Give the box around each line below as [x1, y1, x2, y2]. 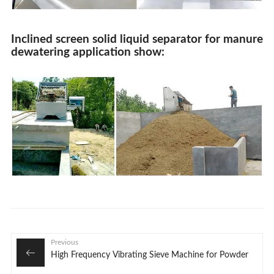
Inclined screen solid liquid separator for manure [10, 33, 263, 45]
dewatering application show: [10, 46, 165, 58]
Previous [51, 238, 79, 246]
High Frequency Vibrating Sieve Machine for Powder [51, 250, 249, 259]
